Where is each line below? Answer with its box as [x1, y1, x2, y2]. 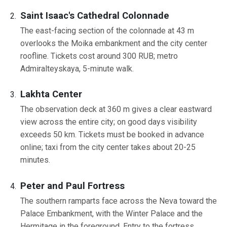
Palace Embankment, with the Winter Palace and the [20, 208, 203, 218]
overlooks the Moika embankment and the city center [20, 38, 207, 48]
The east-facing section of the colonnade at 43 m [20, 25, 194, 35]
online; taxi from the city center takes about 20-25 [20, 142, 196, 153]
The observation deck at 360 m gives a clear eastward [20, 104, 212, 115]
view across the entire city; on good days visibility [20, 117, 197, 127]
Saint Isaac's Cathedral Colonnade [20, 10, 169, 21]
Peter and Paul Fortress [20, 180, 125, 191]
